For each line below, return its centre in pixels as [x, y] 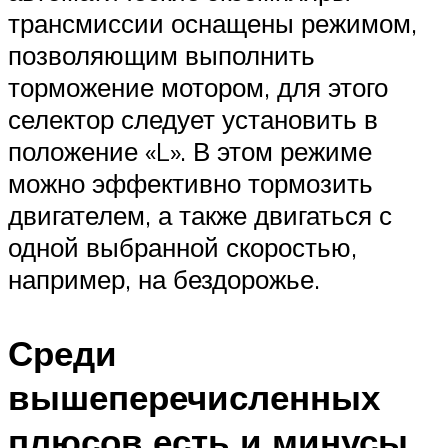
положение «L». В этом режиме [190, 151]
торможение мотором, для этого [198, 87]
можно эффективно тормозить [190, 183]
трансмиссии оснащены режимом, [212, 23]
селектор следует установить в [193, 119]
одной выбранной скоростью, [182, 247]
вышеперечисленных [194, 396]
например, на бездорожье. [164, 279]
